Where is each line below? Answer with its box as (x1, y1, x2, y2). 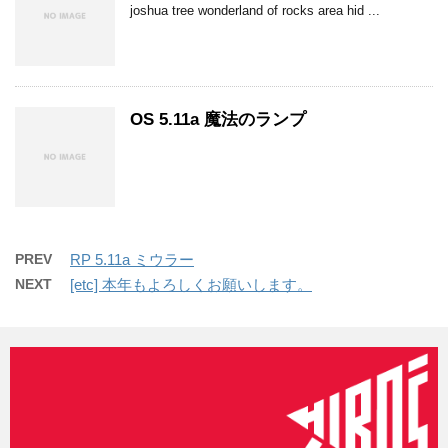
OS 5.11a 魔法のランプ (130, 110, 306, 130)
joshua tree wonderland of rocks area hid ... (130, 3, 380, 19)
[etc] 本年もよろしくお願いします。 (70, 276, 312, 294)
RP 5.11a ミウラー (70, 251, 194, 269)
